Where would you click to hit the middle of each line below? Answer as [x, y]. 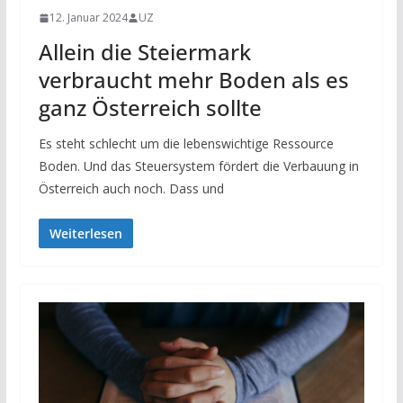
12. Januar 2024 [88, 18]
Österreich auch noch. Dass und [131, 189]
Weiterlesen [85, 234]
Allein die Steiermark [144, 52]
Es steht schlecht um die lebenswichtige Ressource [186, 144]
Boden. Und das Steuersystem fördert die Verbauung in [198, 166]
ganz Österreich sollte [150, 108]
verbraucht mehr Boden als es [193, 80]
